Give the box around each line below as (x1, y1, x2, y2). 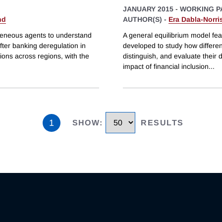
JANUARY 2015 (123, 5, 173, 13)
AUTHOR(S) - (123, 15, 168, 24)
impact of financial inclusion (123, 62, 209, 70)
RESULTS (141, 118, 184, 127)
